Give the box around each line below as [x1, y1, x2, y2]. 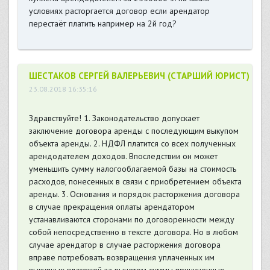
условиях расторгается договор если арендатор [28, 5, 210, 17]
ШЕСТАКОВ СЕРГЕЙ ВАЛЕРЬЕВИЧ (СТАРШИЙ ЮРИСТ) [28, 70, 250, 82]
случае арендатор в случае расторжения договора [28, 239, 221, 251]
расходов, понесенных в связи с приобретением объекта [28, 176, 242, 187]
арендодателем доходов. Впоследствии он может [28, 151, 218, 162]
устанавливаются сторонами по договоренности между [28, 214, 234, 225]
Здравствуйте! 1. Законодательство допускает [28, 113, 199, 124]
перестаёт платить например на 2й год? [28, 18, 177, 30]
